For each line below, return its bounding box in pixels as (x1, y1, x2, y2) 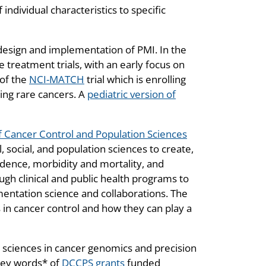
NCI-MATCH (29, 72, 84, 87)
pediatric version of (87, 87, 176, 102)
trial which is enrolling (84, 72, 186, 87)
